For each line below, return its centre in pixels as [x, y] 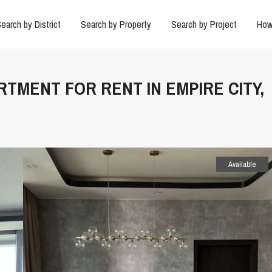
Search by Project [204, 24]
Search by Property [116, 24]
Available [242, 165]
